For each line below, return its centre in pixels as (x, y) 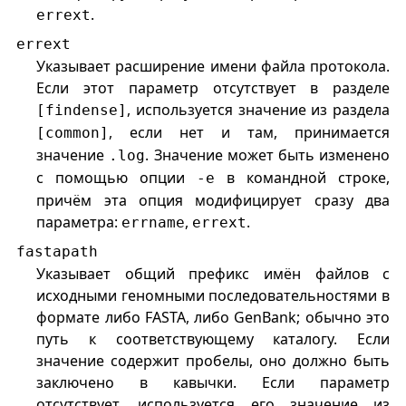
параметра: (79, 222)
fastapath (57, 252)
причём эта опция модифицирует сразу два (213, 201)
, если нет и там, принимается (250, 133)
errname (154, 223)
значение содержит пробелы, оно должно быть (213, 361)
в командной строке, (303, 178)
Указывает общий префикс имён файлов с (213, 274)
